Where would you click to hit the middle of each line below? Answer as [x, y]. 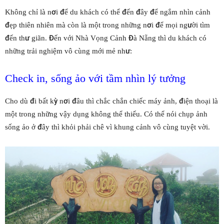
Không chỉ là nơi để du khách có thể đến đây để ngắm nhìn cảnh [108, 12]
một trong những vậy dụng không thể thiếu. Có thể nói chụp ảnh [106, 114]
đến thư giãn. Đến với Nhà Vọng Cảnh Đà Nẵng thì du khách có [106, 38]
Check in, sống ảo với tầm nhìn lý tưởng [95, 78]
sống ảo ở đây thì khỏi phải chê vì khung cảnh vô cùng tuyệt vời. [107, 127]
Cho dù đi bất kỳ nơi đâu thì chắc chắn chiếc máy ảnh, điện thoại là [111, 101]
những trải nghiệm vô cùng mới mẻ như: [68, 51]
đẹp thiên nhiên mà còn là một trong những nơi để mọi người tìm [107, 25]
